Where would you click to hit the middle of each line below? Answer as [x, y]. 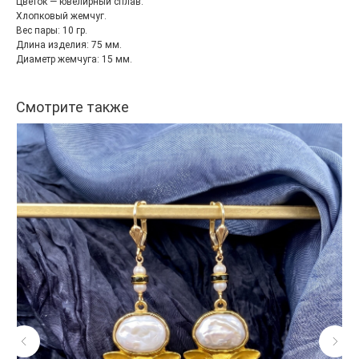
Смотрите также [73, 107]
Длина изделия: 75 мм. [69, 45]
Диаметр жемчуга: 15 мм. [74, 59]
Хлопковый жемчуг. [61, 16]
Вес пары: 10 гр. [52, 30]
